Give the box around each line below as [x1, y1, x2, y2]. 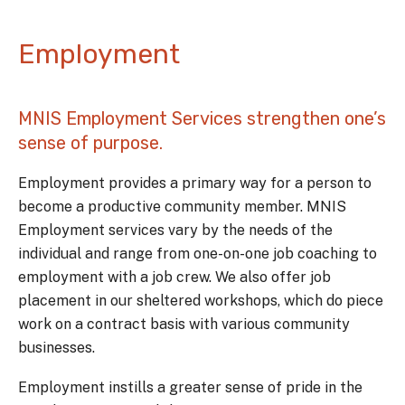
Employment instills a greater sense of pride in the [18, 379, 363, 396]
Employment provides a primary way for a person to [18, 174, 372, 192]
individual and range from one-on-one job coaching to [18, 245, 377, 262]
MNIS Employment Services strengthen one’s [18, 108, 386, 129]
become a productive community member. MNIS [18, 198, 346, 215]
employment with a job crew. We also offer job [18, 268, 331, 286]
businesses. [18, 339, 95, 356]
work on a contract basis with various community [18, 316, 350, 333]
